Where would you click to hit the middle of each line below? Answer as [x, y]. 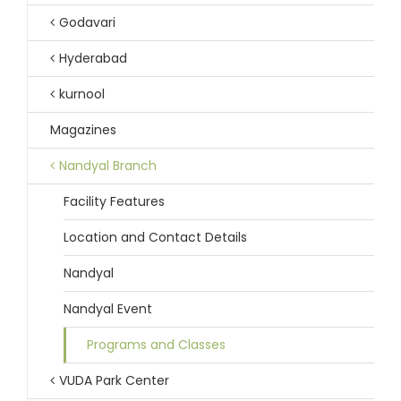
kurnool [82, 94]
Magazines [83, 130]
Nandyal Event [108, 309]
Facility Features [114, 202]
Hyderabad [93, 59]
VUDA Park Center [114, 381]
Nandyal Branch [108, 166]
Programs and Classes [156, 345]
